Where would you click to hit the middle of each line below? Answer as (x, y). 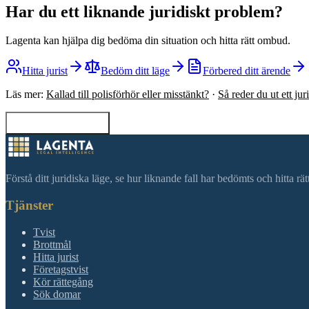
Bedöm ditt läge (135, 71)
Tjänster (29, 206)
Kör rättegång (63, 281)
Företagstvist (61, 269)
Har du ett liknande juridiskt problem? (144, 11)
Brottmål (52, 244)
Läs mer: (24, 94)
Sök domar (57, 294)
